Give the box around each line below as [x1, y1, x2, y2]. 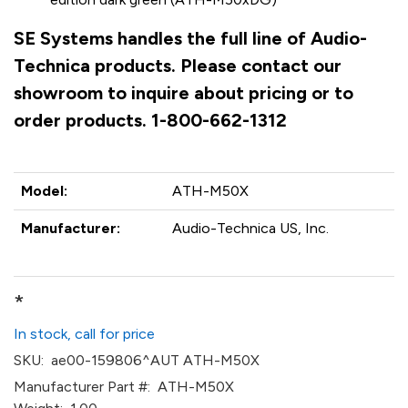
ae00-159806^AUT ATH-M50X [44, 352, 260, 369]
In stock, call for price [14, 325, 155, 342]
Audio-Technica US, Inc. [172, 219, 329, 237]
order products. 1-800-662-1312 [14, 109, 287, 131]
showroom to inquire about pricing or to [14, 82, 353, 104]
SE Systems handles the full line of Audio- [14, 27, 367, 49]
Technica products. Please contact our [14, 55, 342, 76]
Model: [21, 182, 67, 199]
